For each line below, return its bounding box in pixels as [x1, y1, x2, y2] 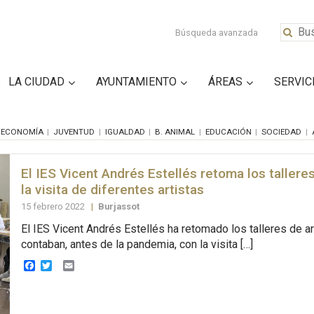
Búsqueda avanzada [175, 27, 259, 38]
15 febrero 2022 [20, 200, 87, 212]
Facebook [34, 258, 83, 272]
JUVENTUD [53, 126, 95, 137]
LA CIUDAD [8, 74, 64, 88]
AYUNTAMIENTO [96, 74, 177, 88]
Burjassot [97, 200, 139, 212]
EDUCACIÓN [205, 126, 252, 137]
